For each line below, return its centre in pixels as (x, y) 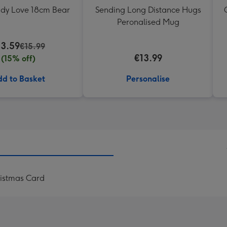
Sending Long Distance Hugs (148, 10)
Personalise (148, 79)
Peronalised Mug (148, 22)
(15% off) (18, 59)
